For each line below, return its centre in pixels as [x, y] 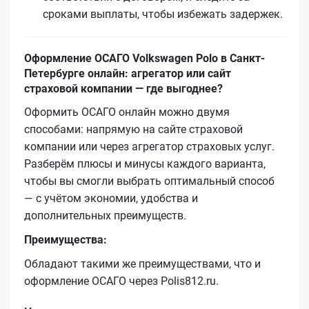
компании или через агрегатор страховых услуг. [149, 146]
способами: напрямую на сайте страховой [133, 129]
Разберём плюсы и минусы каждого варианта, [145, 163]
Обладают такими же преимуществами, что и [142, 263]
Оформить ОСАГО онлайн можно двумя [127, 112]
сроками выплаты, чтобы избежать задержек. [163, 14]
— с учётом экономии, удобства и [111, 198]
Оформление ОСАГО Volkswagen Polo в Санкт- [144, 58]
